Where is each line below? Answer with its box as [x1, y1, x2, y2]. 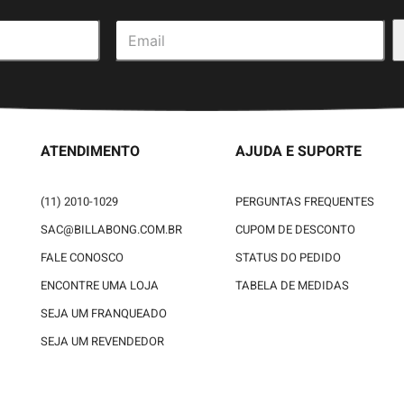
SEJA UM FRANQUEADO [40, 305, 167, 323]
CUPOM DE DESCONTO [235, 221, 356, 239]
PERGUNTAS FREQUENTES [235, 193, 375, 211]
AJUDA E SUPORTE [235, 141, 363, 162]
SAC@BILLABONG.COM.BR [40, 221, 182, 239]
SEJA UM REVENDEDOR [40, 333, 164, 351]
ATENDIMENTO [40, 141, 140, 162]
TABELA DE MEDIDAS [235, 277, 350, 295]
